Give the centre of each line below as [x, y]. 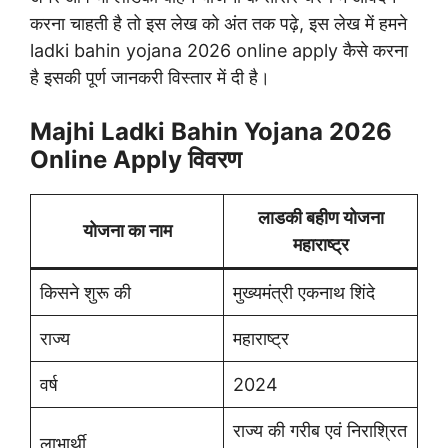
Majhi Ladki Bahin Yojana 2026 [211, 131]
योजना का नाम [127, 230]
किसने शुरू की [85, 292]
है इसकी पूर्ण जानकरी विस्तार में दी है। [150, 77]
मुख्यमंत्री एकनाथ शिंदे [304, 292]
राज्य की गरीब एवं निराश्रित [320, 430]
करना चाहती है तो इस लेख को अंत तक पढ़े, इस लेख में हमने [218, 23]
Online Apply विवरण [136, 159]
